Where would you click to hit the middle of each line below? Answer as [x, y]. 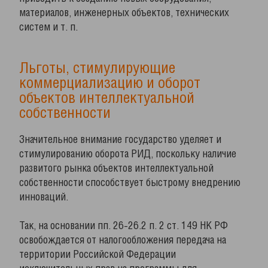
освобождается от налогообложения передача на [123, 240]
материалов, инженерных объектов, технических [124, 13]
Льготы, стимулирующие [97, 69]
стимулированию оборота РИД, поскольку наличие [128, 154]
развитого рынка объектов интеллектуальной [116, 169]
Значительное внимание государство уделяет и [120, 140]
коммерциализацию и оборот [110, 84]
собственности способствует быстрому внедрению [130, 183]
